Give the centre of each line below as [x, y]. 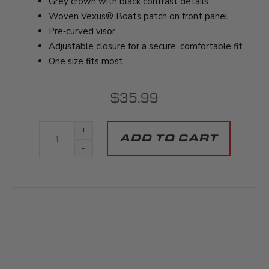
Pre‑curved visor [82, 31]
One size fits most [86, 61]
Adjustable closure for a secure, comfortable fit [145, 46]
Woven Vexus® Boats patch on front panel [138, 16]
